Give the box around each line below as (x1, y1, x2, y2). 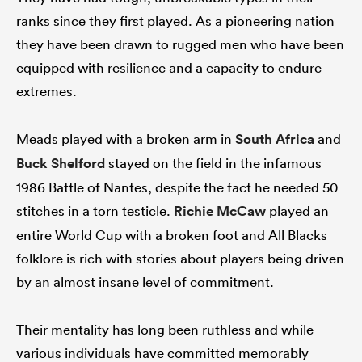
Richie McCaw (174, 202, 266, 221)
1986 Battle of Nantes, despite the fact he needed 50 (16, 179, 338, 196)
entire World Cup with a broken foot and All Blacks (16, 226, 327, 244)
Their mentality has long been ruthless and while (16, 321, 314, 339)
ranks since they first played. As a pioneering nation (16, 12, 335, 30)
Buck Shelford (16, 154, 105, 173)
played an (266, 202, 329, 220)
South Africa (235, 130, 314, 149)
